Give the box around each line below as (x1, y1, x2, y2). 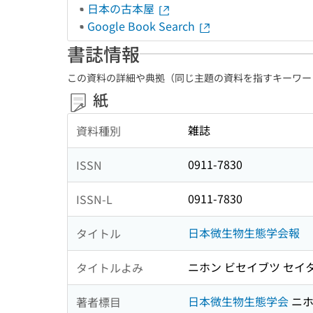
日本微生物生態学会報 (188, 224, 300, 242)
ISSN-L (76, 190, 112, 208)
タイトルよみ (76, 259, 143, 276)
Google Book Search (87, 17, 198, 34)
